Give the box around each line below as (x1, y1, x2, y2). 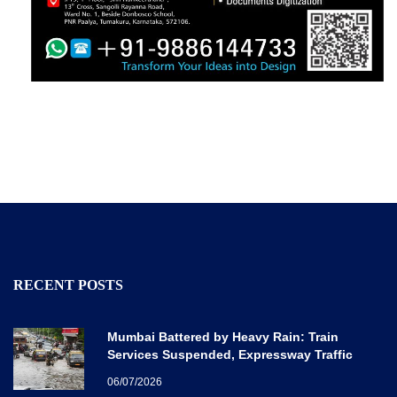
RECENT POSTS (13, 276, 123, 292)
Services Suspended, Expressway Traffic (107, 346, 353, 362)
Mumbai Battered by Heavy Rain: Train (107, 329, 339, 344)
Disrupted (107, 364, 167, 379)
